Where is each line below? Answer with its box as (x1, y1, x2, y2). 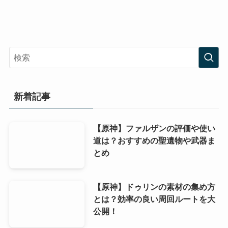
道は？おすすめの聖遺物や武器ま (93, 135, 215, 145)
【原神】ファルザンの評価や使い (93, 123, 215, 133)
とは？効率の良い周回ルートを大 (93, 194, 215, 204)
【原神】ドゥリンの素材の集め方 (93, 182, 215, 192)
